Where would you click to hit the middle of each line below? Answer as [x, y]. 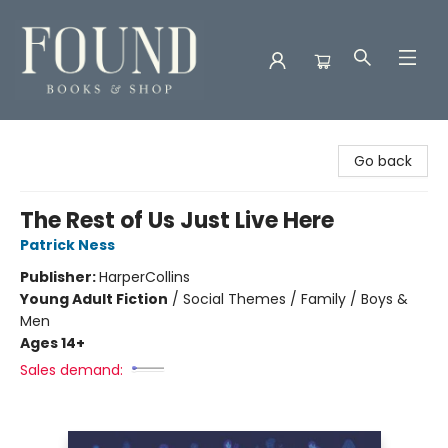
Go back [383, 161]
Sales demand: [71, 370]
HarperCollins [144, 277]
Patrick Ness [67, 245]
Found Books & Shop [85, 139]
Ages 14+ [52, 343]
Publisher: [59, 277]
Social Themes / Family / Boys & [295, 299]
